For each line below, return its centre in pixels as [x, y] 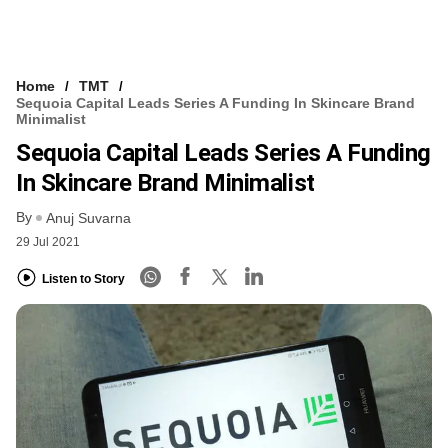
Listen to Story [83, 278]
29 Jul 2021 [48, 242]
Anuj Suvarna [88, 218]
